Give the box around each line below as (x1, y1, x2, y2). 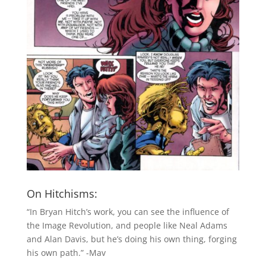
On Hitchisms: (26, 186, 97, 201)
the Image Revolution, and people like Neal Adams (26, 219, 227, 231)
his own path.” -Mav (26, 246, 106, 258)
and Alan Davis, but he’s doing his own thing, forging (26, 233, 237, 245)
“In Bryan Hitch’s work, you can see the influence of (26, 205, 229, 217)
